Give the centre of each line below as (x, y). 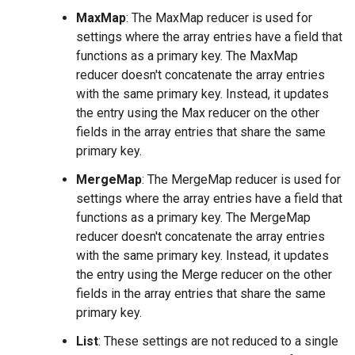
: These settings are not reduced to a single (218, 341)
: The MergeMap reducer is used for (241, 179)
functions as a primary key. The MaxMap (187, 56)
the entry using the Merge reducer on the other (204, 275)
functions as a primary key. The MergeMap (193, 218)
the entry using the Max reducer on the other (198, 113)
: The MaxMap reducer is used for (219, 18)
